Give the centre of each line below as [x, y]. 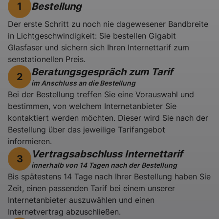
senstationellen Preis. [47, 59]
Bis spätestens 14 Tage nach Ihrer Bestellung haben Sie [109, 177]
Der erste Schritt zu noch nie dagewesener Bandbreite [108, 24]
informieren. [30, 142]
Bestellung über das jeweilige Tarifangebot [87, 130]
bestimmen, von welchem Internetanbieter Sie [92, 106]
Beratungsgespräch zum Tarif [102, 72]
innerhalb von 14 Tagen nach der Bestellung [104, 165]
